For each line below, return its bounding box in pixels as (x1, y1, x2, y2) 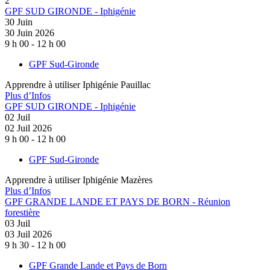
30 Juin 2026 (5, 28, 54, 39)
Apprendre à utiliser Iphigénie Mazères (5, 175, 152, 186)
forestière (5, 207, 40, 218)
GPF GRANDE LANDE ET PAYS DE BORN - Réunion (5, 196, 230, 207)
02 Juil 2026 (5, 123, 52, 134)
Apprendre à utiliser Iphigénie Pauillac (5, 80, 151, 90)
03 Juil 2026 (5, 229, 52, 240)
